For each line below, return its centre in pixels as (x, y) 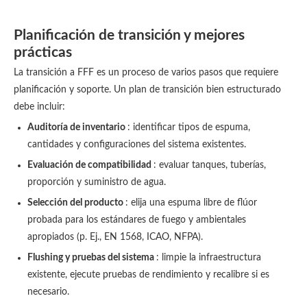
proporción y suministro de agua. (97, 182)
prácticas (43, 52)
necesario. (48, 292)
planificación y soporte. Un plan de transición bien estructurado (147, 90)
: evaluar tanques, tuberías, (210, 165)
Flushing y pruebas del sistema (92, 258)
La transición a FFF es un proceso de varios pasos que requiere (146, 73)
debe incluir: (39, 107)
